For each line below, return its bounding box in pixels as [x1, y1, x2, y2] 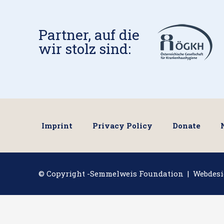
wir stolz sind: [38, 39, 131, 58]
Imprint [41, 120, 72, 130]
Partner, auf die [38, 25, 140, 44]
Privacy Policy [92, 120, 152, 130]
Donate [172, 120, 200, 130]
